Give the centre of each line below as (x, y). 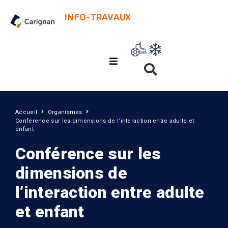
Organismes (65, 112)
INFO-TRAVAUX (98, 17)
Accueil (26, 112)
